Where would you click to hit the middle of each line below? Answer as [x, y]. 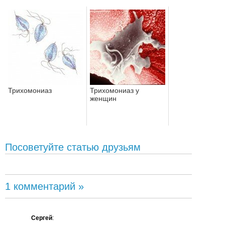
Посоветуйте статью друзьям [73, 147]
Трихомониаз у [115, 90]
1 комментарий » [44, 186]
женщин [103, 98]
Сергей [42, 218]
